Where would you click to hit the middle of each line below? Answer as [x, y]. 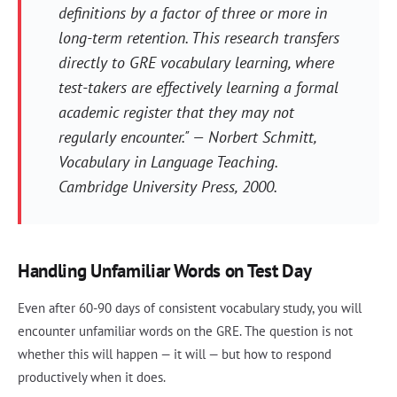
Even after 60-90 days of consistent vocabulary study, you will [190, 308]
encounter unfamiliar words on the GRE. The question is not [185, 331]
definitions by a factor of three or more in [192, 13]
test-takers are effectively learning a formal [198, 88]
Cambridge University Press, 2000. [167, 187]
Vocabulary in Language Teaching [166, 162]
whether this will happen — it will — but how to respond [175, 354]
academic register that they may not [176, 113]
